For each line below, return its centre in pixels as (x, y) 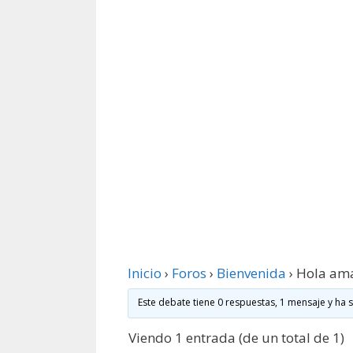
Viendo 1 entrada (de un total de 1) (236, 338)
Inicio (145, 273)
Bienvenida (251, 273)
